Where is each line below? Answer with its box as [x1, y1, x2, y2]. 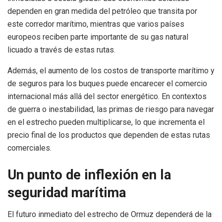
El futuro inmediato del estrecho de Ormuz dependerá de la [7, 210, 212, 220]
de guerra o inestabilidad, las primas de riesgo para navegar [7, 104, 214, 114]
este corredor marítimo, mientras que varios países [7, 19, 184, 29]
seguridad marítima [7, 184, 126, 201]
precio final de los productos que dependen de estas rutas [7, 130, 210, 140]
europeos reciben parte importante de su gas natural [7, 32, 188, 42]
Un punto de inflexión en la [7, 166, 171, 183]
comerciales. [7, 143, 52, 153]
